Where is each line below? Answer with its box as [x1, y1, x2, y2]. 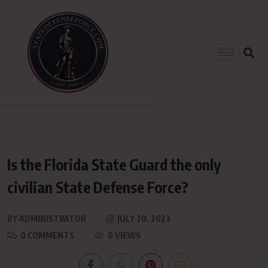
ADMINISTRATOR [17, 214, 86, 224]
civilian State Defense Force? [7, 178, 188, 197]
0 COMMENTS [19, 230, 74, 240]
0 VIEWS [106, 230, 141, 240]
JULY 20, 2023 [115, 214, 170, 224]
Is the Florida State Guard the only [7, 155, 221, 174]
